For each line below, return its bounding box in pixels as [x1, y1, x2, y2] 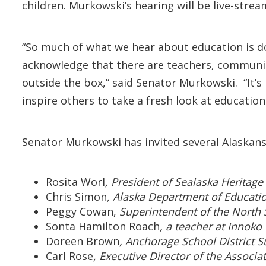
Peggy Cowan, [46, 204, 119, 218]
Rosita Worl [46, 175, 105, 189]
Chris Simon [46, 189, 107, 204]
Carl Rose [46, 249, 93, 263]
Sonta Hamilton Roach [46, 219, 160, 233]
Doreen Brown [46, 234, 119, 248]
